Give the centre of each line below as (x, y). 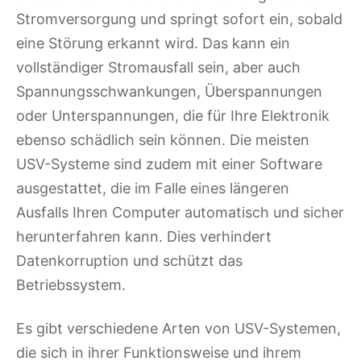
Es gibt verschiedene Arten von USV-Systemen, (178, 329)
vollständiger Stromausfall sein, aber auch (158, 68)
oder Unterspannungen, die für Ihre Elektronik (173, 116)
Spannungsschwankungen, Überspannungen (169, 92)
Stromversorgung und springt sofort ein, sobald (179, 19)
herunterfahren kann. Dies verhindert (144, 237)
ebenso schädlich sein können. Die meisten (163, 140)
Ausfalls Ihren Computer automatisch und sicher (180, 213)
